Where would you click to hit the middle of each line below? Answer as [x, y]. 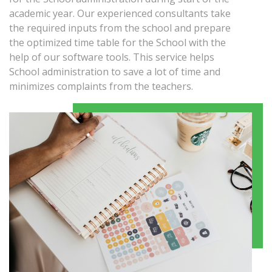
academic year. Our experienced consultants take [120, 13]
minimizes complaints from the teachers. [101, 86]
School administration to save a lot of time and [115, 72]
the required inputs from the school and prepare [120, 28]
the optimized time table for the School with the [117, 42]
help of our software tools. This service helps [112, 57]
